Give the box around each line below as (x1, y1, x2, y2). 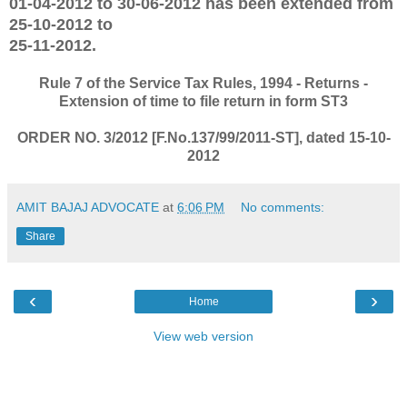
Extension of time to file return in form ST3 (59, 93, 348, 109)
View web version (154, 328, 253, 343)
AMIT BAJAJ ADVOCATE (16, 199, 159, 214)
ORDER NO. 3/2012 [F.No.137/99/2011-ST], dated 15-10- (16, 129, 391, 145)
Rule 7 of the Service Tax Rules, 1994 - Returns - (39, 74, 368, 91)
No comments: (241, 199, 325, 214)
